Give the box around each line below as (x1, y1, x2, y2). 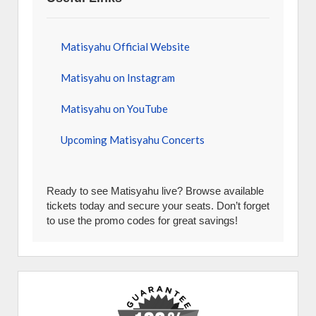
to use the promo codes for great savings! (47, 214, 238, 226)
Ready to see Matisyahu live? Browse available (47, 185, 264, 197)
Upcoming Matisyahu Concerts (61, 133, 205, 146)
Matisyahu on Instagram (61, 71, 175, 84)
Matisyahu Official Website (61, 40, 190, 53)
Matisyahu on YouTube (61, 102, 168, 115)
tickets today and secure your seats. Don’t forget (47, 200, 269, 212)
